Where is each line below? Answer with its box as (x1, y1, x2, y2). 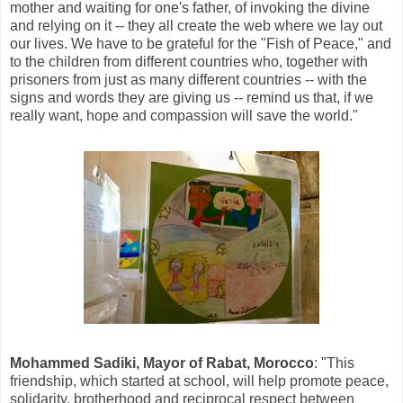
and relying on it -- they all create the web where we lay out (10, 17, 382, 33)
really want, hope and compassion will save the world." (10, 107, 358, 123)
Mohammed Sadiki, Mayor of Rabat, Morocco (10, 354, 314, 371)
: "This (314, 354, 354, 371)
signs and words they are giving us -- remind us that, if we (10, 89, 373, 105)
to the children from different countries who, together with (10, 53, 368, 69)
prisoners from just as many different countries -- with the (10, 71, 367, 87)
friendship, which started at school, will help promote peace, (10, 372, 389, 389)
